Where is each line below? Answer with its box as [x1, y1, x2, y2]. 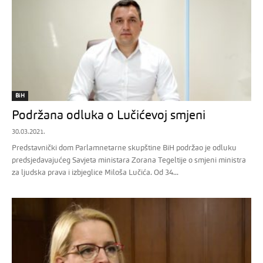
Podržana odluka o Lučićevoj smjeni [12, 109, 205, 122]
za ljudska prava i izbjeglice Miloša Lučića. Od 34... [12, 168, 178, 177]
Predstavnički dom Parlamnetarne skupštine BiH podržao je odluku [12, 144, 237, 152]
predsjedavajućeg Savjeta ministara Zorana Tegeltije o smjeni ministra [12, 156, 246, 164]
